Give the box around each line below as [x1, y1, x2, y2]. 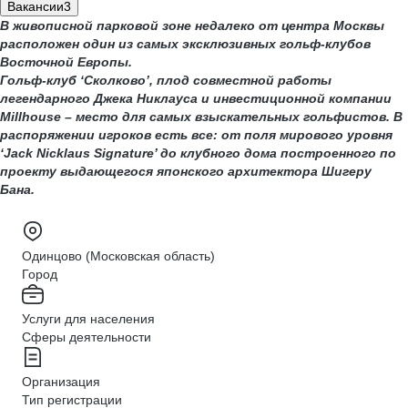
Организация [22, 374, 100, 389]
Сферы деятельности [22, 330, 151, 344]
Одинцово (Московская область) [22, 249, 215, 263]
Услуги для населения [22, 311, 155, 326]
